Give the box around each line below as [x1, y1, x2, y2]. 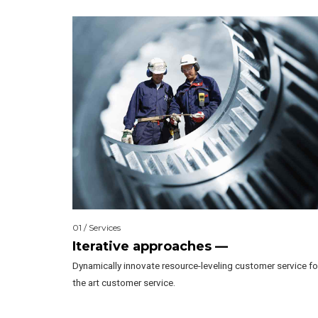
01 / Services [72, 222, 121, 234]
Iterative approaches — [72, 238, 228, 254]
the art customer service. [72, 276, 175, 288]
